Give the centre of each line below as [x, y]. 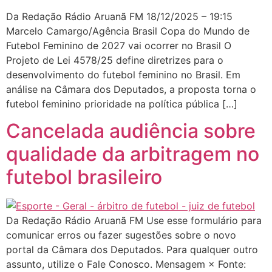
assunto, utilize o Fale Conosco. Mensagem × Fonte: [126, 264]
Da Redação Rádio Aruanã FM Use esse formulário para [134, 220]
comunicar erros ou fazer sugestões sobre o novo [121, 235]
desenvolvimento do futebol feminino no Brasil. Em [123, 74]
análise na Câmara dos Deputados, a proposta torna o [131, 89]
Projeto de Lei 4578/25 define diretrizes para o [115, 60]
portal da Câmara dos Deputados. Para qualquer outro [132, 249]
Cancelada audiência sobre [131, 131]
